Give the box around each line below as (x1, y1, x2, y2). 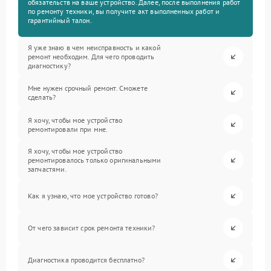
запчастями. (28, 165, 67, 174)
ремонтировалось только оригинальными (28, 155, 162, 165)
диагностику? (28, 61, 71, 71)
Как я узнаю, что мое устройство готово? (28, 191, 158, 201)
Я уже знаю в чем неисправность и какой (28, 43, 161, 53)
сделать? (28, 92, 56, 102)
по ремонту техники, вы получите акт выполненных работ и (28, 7, 220, 16)
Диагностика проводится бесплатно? (28, 255, 145, 265)
